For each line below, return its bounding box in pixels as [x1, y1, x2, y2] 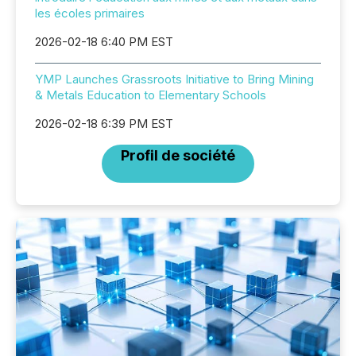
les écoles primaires [35, 6, 145, 21]
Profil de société [121, 147, 235, 164]
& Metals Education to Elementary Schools [35, 87, 266, 103]
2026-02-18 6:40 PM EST [35, 34, 173, 49]
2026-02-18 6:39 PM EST [35, 116, 173, 131]
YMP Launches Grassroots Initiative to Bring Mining [35, 72, 314, 87]
